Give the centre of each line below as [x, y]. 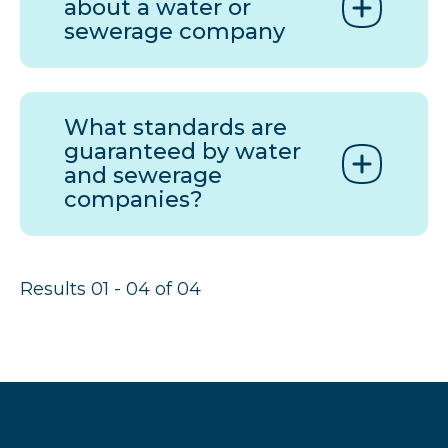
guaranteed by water [182, 152]
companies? [133, 200]
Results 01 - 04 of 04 [110, 289]
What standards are [175, 128]
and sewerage [143, 176]
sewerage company [174, 32]
